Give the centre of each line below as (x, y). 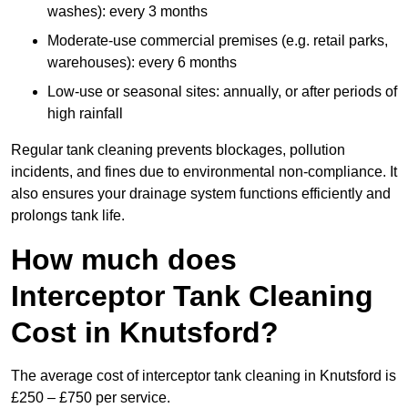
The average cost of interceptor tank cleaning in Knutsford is (204, 376)
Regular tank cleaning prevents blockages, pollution (178, 150)
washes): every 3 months (127, 12)
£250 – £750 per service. (91, 398)
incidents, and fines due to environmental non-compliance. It (204, 172)
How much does (124, 260)
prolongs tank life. (68, 216)
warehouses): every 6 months (142, 63)
